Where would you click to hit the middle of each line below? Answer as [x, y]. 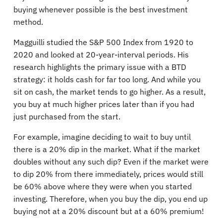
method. [28, 22]
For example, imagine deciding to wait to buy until [102, 137]
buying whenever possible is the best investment [101, 9]
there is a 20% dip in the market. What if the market [107, 149]
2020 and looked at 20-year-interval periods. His [101, 54]
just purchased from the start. [67, 116]
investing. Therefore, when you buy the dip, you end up [111, 198]
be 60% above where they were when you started [103, 186]
